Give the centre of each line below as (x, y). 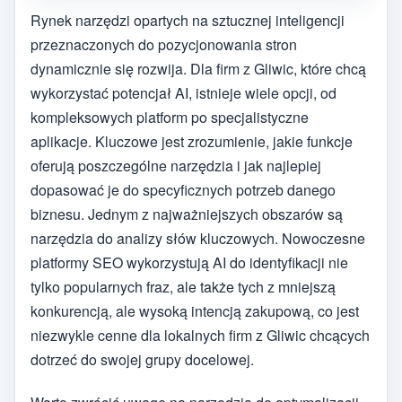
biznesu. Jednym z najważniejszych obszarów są (187, 214)
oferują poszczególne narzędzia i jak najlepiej (176, 165)
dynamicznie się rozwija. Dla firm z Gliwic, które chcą (198, 68)
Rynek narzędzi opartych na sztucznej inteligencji (188, 20)
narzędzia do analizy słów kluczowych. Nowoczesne (198, 238)
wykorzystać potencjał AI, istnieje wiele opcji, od (184, 92)
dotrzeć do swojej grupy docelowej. (142, 359)
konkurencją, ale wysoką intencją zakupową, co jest (195, 310)
